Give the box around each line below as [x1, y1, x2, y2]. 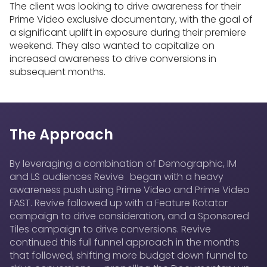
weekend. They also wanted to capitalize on [10, 39, 215, 52]
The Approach [10, 125, 113, 144]
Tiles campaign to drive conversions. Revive [10, 222, 211, 236]
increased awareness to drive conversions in [10, 52, 216, 66]
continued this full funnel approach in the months [10, 235, 240, 249]
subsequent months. [10, 65, 105, 79]
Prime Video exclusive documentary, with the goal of [10, 13, 253, 26]
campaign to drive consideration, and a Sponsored [10, 209, 249, 223]
